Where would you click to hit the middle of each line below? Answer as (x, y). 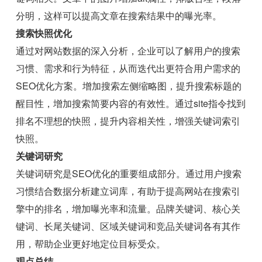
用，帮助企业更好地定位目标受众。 (91, 244)
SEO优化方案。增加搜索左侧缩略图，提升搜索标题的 (129, 86)
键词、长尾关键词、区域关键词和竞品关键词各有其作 (128, 226)
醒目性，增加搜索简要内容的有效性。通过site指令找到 (131, 104)
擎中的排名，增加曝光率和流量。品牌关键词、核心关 (128, 209)
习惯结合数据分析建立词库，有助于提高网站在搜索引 (128, 191)
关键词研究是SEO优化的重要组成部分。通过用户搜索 (129, 174)
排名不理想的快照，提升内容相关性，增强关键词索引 (128, 121)
